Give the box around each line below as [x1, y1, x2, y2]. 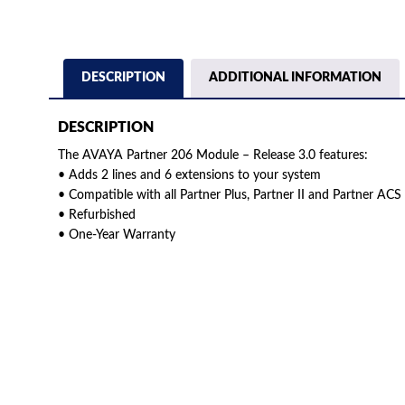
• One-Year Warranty [57, 229, 175, 242]
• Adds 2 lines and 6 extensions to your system [57, 169, 321, 183]
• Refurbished [57, 209, 136, 222]
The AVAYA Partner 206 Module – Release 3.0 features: [57, 149, 368, 163]
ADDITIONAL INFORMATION [208, 71, 381, 84]
